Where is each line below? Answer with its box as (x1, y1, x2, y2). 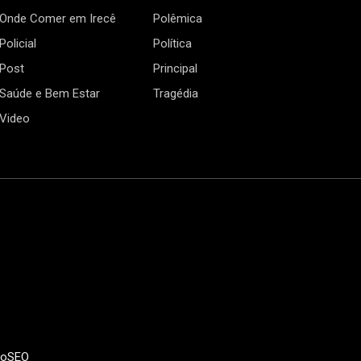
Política (153, 36, 193, 52)
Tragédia (153, 86, 199, 102)
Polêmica (153, 11, 203, 27)
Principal (153, 61, 198, 77)
